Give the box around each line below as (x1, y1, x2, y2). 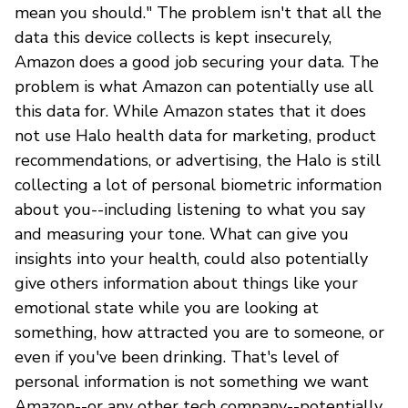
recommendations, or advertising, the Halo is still (15, 148, 381, 171)
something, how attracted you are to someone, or (15, 321, 384, 343)
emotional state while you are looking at (15, 296, 319, 319)
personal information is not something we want (15, 370, 369, 393)
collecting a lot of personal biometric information (15, 173, 382, 196)
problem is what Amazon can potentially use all (15, 75, 373, 97)
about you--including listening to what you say (15, 198, 365, 220)
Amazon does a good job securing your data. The (15, 50, 379, 73)
